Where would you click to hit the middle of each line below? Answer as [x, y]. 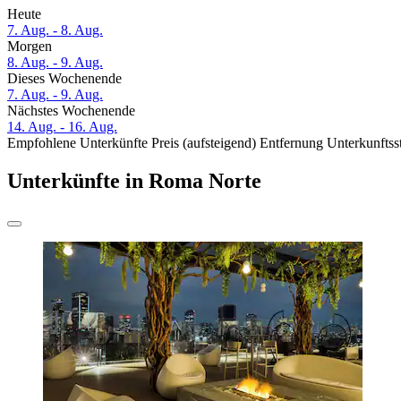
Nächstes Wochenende [71, 111]
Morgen [30, 47]
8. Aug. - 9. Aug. [55, 63]
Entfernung [291, 143]
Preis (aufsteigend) [204, 143]
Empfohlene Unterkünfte [77, 143]
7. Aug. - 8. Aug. [55, 30]
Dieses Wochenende [64, 79]
